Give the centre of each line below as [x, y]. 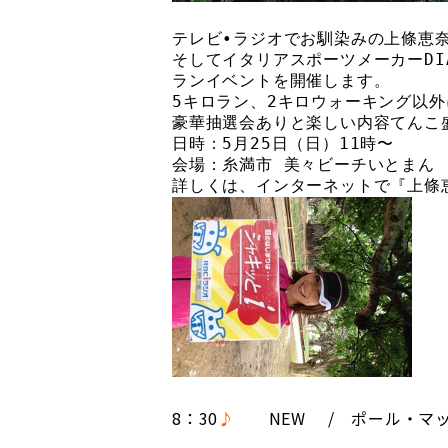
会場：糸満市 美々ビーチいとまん [303, 164]
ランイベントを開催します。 [281, 80]
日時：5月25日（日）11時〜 [283, 143]
